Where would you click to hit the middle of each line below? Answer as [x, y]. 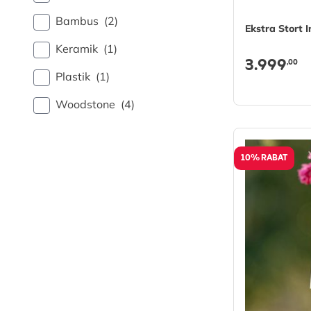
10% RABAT [264, 159]
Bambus [77, 21]
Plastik [73, 76]
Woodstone [85, 104]
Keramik [77, 49]
